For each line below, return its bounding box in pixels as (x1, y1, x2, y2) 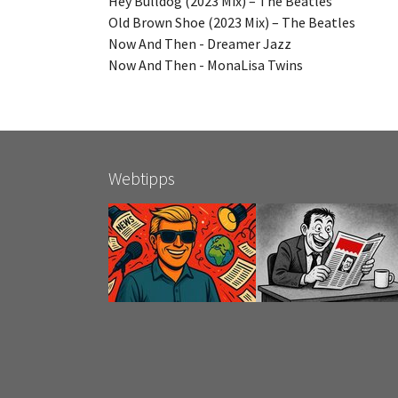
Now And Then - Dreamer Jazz (108, 34, 291, 52)
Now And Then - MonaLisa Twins (108, 55, 303, 74)
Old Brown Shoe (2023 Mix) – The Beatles (108, 12, 355, 31)
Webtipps (108, 166, 175, 189)
